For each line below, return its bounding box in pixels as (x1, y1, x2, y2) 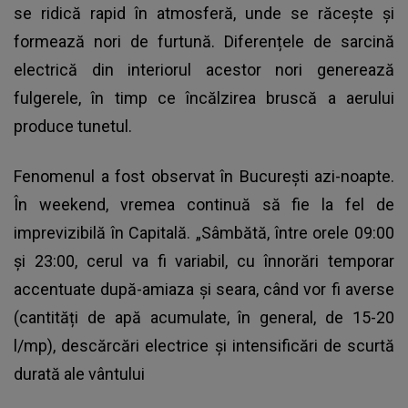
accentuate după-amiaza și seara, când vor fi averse (14, 279, 394, 299)
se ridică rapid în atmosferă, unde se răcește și (14, 3, 394, 23)
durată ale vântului (14, 363, 145, 383)
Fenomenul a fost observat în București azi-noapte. (14, 166, 394, 186)
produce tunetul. (14, 116, 132, 136)
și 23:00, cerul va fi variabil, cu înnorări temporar (14, 250, 394, 270)
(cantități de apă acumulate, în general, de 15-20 (14, 307, 394, 327)
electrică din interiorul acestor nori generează (14, 59, 394, 79)
